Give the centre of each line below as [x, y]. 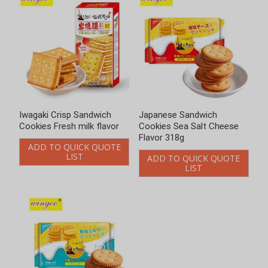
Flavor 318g [161, 138]
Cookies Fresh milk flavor [69, 127]
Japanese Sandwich [178, 115]
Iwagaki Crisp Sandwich [65, 115]
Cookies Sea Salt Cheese [188, 127]
